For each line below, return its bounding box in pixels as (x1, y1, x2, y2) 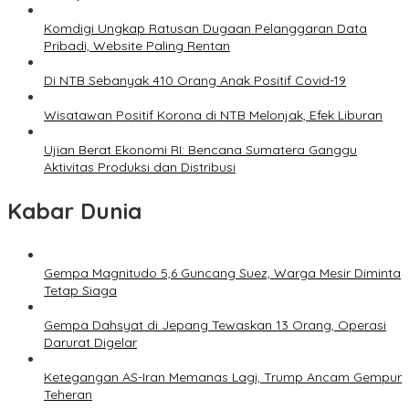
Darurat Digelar (44, 334, 137, 351)
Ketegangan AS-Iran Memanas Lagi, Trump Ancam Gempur (44, 369, 402, 386)
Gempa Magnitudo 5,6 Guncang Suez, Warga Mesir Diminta (44, 265, 401, 282)
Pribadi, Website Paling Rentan (44, 37, 230, 55)
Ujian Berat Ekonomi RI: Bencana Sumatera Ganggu (44, 142, 357, 159)
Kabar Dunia (7, 197, 142, 225)
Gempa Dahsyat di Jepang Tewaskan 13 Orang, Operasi (44, 317, 386, 334)
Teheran (44, 386, 92, 404)
